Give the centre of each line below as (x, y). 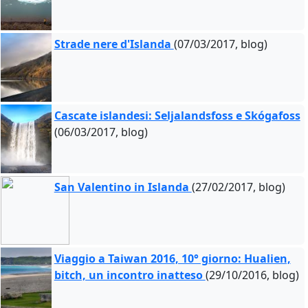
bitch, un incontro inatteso (130, 275)
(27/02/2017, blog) (238, 187)
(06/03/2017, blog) (101, 132)
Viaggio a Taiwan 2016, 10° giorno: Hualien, (172, 258)
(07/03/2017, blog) (220, 44)
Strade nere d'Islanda (114, 44)
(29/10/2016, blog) (252, 275)
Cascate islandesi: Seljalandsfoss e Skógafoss (177, 115)
